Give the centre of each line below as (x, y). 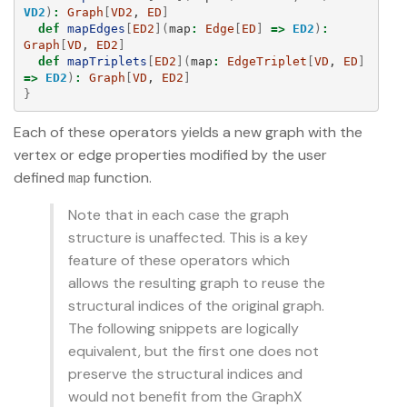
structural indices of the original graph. (196, 306)
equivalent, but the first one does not (194, 352)
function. (121, 178)
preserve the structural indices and (185, 374)
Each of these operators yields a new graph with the (188, 133)
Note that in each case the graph (179, 215)
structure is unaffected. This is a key (188, 238)
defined (41, 178)
